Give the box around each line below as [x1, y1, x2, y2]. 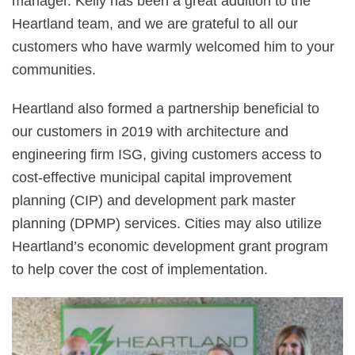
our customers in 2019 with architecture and [12, 124, 288, 139]
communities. [12, 62, 96, 78]
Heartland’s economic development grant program [12, 239, 328, 254]
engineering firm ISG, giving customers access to [12, 147, 322, 162]
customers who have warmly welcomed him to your [12, 39, 334, 55]
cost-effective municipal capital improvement [12, 170, 292, 185]
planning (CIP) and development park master [12, 193, 296, 208]
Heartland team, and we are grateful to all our [12, 16, 298, 32]
